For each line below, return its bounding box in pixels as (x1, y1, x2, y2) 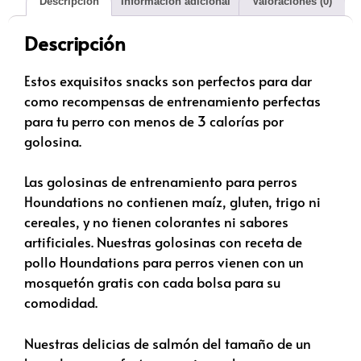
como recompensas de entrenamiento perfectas (24, 90, 321, 110)
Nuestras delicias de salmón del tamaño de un (24, 333, 311, 353)
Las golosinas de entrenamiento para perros (24, 172, 297, 192)
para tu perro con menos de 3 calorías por (24, 110, 284, 131)
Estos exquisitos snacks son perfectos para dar (24, 70, 312, 90)
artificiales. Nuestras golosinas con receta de (24, 232, 302, 252)
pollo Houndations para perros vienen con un (24, 252, 304, 272)
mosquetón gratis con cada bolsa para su (24, 272, 280, 293)
